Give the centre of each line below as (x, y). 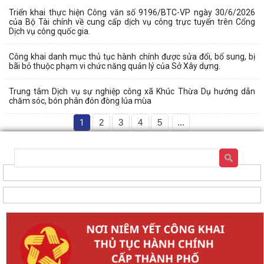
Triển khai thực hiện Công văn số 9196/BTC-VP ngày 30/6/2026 (132, 12)
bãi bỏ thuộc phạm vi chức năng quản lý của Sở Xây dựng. (115, 66)
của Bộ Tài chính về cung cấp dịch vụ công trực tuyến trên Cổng (132, 22)
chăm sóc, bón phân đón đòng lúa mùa (80, 100)
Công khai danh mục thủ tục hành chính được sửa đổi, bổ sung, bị (132, 56)
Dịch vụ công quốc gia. (49, 31)
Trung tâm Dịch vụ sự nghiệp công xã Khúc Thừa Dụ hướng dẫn (132, 91)
